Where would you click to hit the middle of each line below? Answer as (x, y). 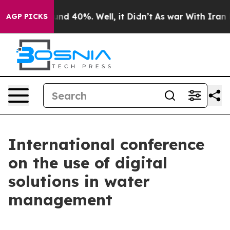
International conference (106, 144)
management (60, 200)
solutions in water (79, 181)
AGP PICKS (27, 16)
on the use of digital (88, 163)
